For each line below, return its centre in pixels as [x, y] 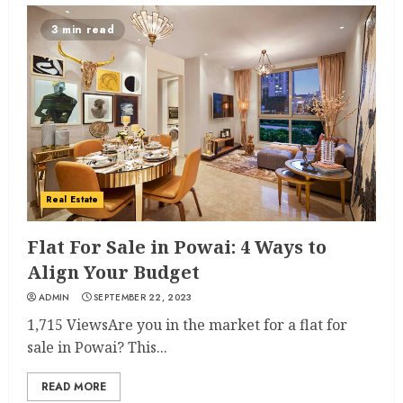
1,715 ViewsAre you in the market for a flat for [187, 325]
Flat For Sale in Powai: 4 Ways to [177, 247]
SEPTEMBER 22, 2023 [143, 297]
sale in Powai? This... [97, 347]
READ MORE [74, 387]
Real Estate [72, 199]
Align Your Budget [113, 272]
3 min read [83, 30]
